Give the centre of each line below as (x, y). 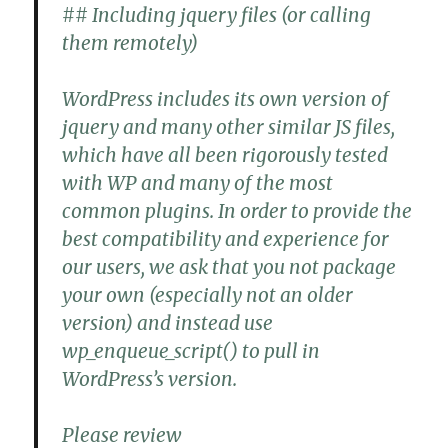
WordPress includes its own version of (226, 99)
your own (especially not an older (208, 295)
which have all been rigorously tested (225, 155)
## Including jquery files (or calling (217, 15)
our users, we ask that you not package (229, 267)
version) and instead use (168, 323)
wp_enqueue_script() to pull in (191, 351)
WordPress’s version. (150, 379)
